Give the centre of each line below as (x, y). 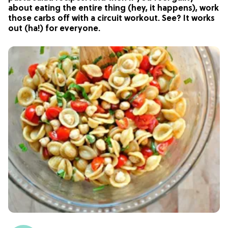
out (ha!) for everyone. (54, 29)
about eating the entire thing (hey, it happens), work (113, 8)
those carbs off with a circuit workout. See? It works (111, 19)
